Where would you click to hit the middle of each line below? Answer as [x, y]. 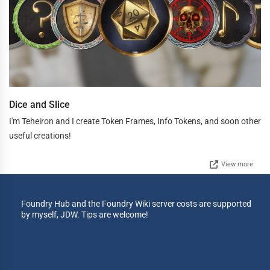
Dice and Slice [39, 104]
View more [237, 164]
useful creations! [40, 135]
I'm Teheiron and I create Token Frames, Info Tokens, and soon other [135, 121]
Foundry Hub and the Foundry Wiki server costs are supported [136, 203]
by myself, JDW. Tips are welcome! [85, 214]
